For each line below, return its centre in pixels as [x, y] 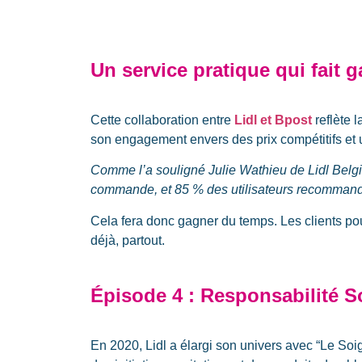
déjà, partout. [128, 240]
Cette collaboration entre [162, 120]
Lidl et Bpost [273, 120]
